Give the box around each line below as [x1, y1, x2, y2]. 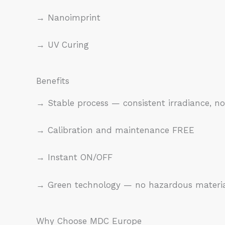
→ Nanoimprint [36, 12, 103, 23]
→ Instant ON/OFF [36, 152, 116, 163]
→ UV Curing [36, 39, 89, 50]
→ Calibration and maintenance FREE [36, 125, 197, 136]
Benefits [36, 75, 69, 86]
